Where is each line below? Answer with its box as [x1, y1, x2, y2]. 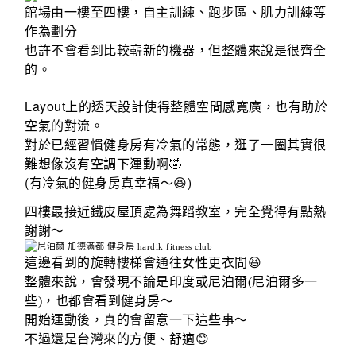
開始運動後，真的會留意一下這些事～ [25, 312, 248, 327]
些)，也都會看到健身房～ [25, 293, 174, 308]
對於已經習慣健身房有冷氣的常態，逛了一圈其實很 [25, 137, 327, 152]
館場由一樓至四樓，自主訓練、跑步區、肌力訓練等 [25, 5, 327, 19]
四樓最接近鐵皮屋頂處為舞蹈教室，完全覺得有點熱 [25, 204, 327, 219]
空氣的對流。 [25, 118, 104, 133]
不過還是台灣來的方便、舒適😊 [25, 331, 210, 346]
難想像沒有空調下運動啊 [25, 157, 169, 171]
